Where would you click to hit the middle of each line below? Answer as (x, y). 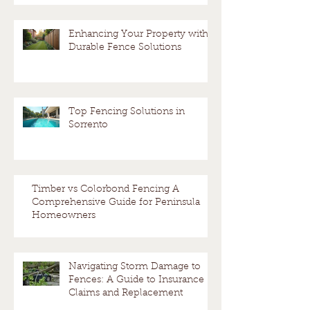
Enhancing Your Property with (138, 35)
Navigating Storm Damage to (135, 267)
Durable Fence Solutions (125, 48)
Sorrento (88, 126)
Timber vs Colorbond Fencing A (106, 190)
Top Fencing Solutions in (127, 112)
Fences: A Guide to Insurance (136, 281)
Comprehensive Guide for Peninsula (116, 203)
